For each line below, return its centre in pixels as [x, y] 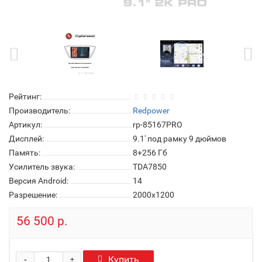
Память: [25, 153]
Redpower [151, 111]
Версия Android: [39, 181]
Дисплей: [26, 139]
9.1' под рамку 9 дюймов [180, 139]
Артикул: [25, 125]
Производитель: [39, 111]
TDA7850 [150, 167]
